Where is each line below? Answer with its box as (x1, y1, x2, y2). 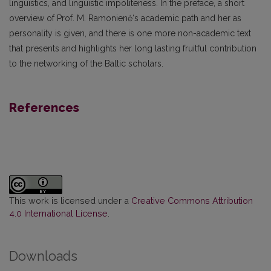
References (9, 100, 79, 116)
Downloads (9, 249, 77, 264)
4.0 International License (9, 208, 108, 219)
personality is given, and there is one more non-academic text (9, 28, 251, 39)
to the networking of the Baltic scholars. (9, 59, 163, 69)
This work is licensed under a (9, 195, 131, 206)
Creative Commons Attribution (131, 195, 253, 206)
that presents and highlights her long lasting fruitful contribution (9, 44, 256, 54)
